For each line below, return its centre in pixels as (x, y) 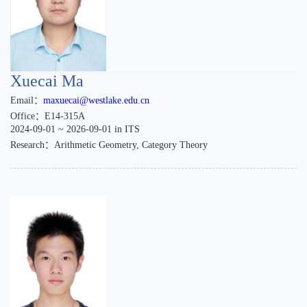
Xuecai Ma (47, 81)
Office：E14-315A (48, 116)
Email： (27, 100)
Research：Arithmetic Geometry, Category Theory (109, 145)
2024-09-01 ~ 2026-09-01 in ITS (75, 129)
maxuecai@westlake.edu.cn (96, 100)
